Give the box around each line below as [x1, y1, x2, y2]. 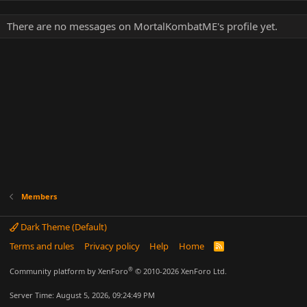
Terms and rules [10, 240, 74, 252]
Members [21, 191, 57, 201]
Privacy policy [84, 240, 140, 252]
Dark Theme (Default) [19, 221, 107, 233]
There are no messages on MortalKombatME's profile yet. [7, 19, 278, 33]
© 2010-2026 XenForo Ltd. [135, 266, 227, 276]
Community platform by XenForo [10, 266, 128, 276]
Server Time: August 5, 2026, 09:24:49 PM [10, 290, 155, 300]
